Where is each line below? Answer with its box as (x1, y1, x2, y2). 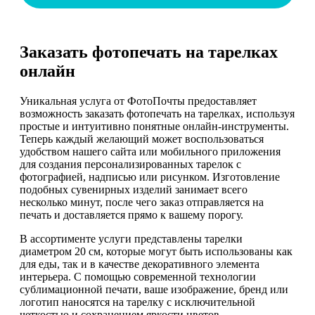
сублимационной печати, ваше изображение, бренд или (20, 283, 288, 296)
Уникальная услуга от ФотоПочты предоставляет (20, 95, 257, 108)
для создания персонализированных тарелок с (20, 158, 241, 171)
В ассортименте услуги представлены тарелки (20, 233, 243, 245)
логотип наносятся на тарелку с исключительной (20, 296, 255, 309)
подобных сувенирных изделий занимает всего (20, 184, 247, 196)
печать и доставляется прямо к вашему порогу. (20, 209, 243, 221)
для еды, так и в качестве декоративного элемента (20, 258, 259, 271)
